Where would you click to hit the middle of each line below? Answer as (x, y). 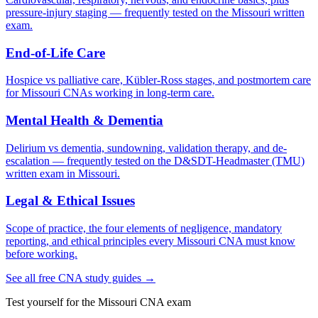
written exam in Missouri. (63, 173)
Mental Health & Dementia (84, 121)
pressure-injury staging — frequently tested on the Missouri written (155, 12)
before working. (42, 254)
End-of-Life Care (55, 53)
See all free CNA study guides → (81, 278)
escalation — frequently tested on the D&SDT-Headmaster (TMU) (155, 160)
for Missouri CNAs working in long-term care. (110, 93)
